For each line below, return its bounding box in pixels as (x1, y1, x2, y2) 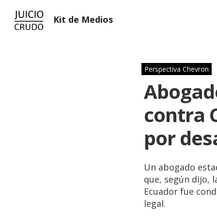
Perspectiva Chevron (144, 64, 209, 74)
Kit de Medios (53, 14, 113, 25)
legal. (144, 198, 166, 209)
